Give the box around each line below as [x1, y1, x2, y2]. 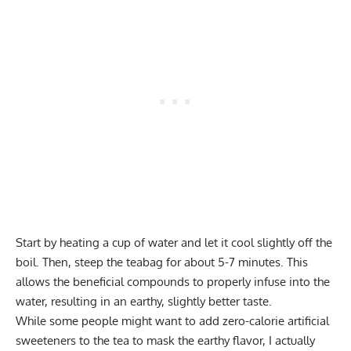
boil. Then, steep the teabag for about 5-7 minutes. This [16, 255, 308, 270]
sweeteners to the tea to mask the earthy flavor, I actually [16, 333, 315, 349]
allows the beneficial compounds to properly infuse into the [16, 274, 330, 290]
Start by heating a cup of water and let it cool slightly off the [16, 235, 332, 251]
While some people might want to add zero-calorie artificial [16, 313, 329, 329]
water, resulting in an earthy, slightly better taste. [16, 294, 272, 309]
